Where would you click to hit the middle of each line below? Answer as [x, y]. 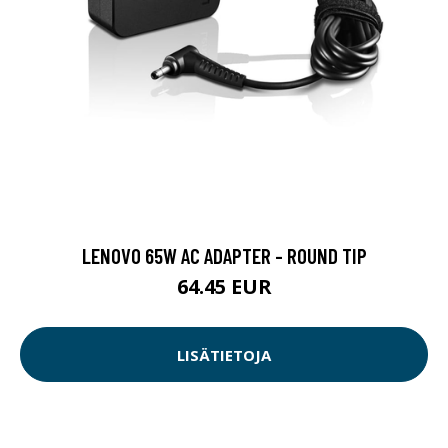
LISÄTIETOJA [224, 354]
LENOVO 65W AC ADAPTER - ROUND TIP [224, 256]
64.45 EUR [224, 287]
